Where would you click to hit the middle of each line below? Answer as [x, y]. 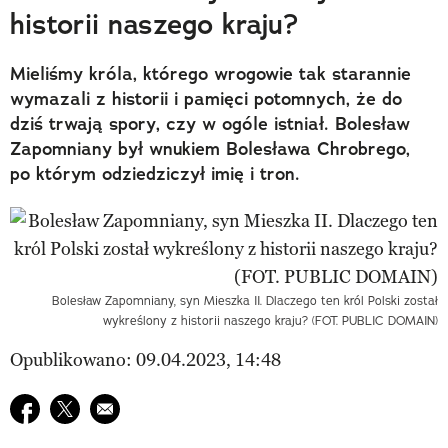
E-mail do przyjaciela [172, 406]
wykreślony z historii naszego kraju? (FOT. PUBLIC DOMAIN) [270, 320]
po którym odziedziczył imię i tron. [155, 173]
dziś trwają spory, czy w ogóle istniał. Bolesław [210, 123]
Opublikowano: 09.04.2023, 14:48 [145, 359]
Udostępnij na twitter [133, 406]
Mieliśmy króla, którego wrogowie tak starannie [210, 73]
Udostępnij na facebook [103, 406]
